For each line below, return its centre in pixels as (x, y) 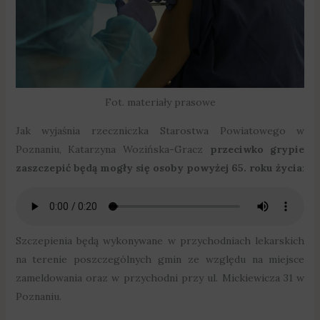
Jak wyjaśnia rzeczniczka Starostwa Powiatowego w (160, 130)
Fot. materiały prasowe (160, 102)
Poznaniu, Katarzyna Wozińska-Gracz (112, 149)
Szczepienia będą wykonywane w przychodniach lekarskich (160, 240)
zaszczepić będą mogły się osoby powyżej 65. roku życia (159, 167)
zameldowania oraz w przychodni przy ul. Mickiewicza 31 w (160, 277)
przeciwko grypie (257, 149)
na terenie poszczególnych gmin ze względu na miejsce (160, 259)
